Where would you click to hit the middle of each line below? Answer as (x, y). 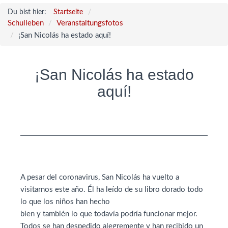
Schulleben (26, 23)
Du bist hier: (28, 12)
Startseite (68, 12)
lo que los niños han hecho (65, 202)
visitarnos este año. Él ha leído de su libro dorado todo (112, 190)
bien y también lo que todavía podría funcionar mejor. (109, 214)
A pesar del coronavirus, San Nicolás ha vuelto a (100, 177)
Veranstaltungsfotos (90, 23)
